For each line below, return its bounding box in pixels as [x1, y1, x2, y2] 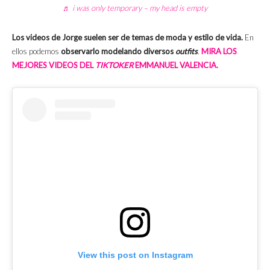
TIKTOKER [95, 60, 133, 71]
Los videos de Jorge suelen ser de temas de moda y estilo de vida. [12, 33, 245, 43]
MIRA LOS [201, 46, 237, 57]
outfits [175, 46, 198, 57]
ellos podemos [12, 46, 61, 57]
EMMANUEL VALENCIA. [133, 60, 218, 71]
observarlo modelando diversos [61, 46, 175, 57]
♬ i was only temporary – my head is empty [63, 3, 207, 13]
